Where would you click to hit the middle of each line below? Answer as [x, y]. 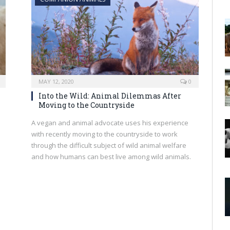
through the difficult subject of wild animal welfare [109, 145]
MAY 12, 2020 [56, 81]
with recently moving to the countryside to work [104, 134]
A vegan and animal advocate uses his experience [110, 123]
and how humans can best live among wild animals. [111, 157]
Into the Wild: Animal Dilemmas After [110, 96]
